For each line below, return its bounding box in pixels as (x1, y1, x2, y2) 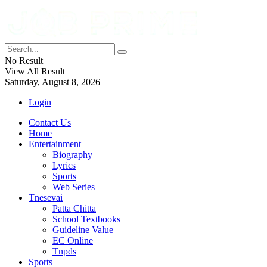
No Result (5, 55, 43, 66)
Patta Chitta (52, 203, 96, 213)
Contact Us (29, 117, 71, 128)
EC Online (52, 235, 93, 246)
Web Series (52, 182, 95, 192)
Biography (52, 150, 92, 160)
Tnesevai (29, 193, 63, 203)
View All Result (5, 66, 65, 76)
